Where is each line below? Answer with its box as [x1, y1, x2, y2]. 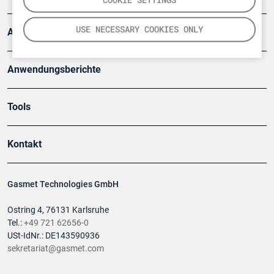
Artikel [7, 26, 37, 39]
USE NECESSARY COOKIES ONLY [75, 23, 203, 35]
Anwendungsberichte [7, 64, 101, 76]
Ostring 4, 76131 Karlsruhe [7, 205, 109, 216]
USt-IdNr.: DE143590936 [7, 231, 100, 242]
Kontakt [7, 138, 42, 150]
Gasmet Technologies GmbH [7, 179, 119, 190]
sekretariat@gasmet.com [7, 243, 104, 254]
